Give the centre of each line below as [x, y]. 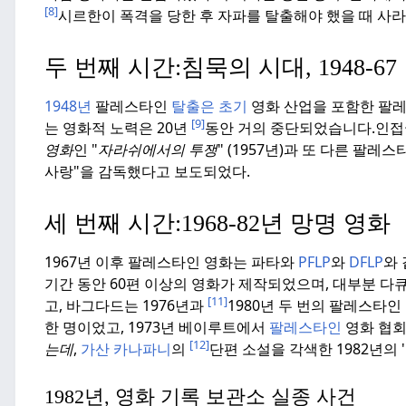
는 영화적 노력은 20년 [118, 128]
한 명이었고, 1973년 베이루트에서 [157, 328]
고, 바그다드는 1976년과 [126, 306]
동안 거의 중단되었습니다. [290, 128]
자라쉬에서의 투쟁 [158, 150]
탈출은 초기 [209, 106]
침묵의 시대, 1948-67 [289, 68]
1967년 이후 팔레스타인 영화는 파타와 [171, 262]
